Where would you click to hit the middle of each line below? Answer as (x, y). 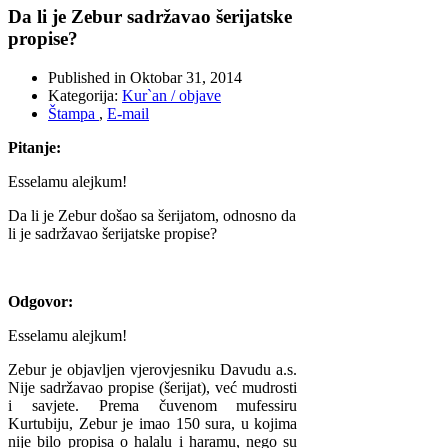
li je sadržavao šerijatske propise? (112, 233)
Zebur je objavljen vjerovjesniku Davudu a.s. (153, 369)
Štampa (73, 113)
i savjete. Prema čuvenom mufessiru (153, 405)
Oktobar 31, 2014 (186, 77)
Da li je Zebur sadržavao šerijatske (150, 16)
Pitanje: (34, 147)
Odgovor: (40, 301)
